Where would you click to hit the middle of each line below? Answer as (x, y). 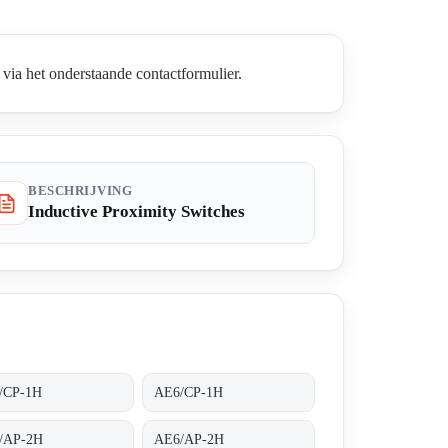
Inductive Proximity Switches (136, 212)
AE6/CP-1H (189, 392)
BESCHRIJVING (80, 191)
